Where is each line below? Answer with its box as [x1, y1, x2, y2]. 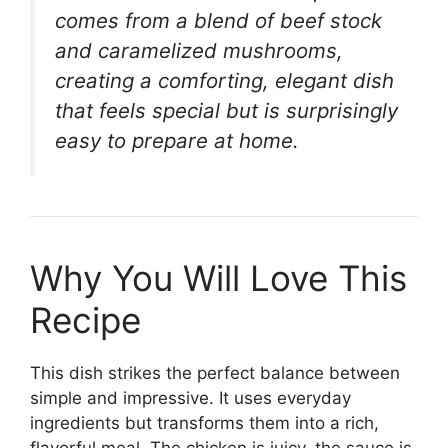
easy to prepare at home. [55, 128, 299, 153]
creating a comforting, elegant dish [55, 68, 394, 93]
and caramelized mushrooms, [55, 38, 343, 63]
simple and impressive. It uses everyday [30, 388, 351, 408]
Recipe [30, 299, 141, 341]
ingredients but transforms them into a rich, [30, 413, 379, 433]
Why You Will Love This [30, 257, 407, 299]
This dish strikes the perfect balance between [30, 363, 400, 383]
